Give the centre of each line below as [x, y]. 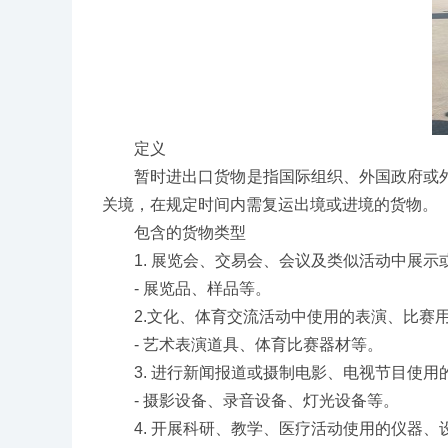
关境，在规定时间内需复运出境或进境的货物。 [270, 204]
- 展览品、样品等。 [186, 288]
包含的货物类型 [174, 232]
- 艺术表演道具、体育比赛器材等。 [242, 344]
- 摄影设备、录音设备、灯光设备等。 [250, 400]
